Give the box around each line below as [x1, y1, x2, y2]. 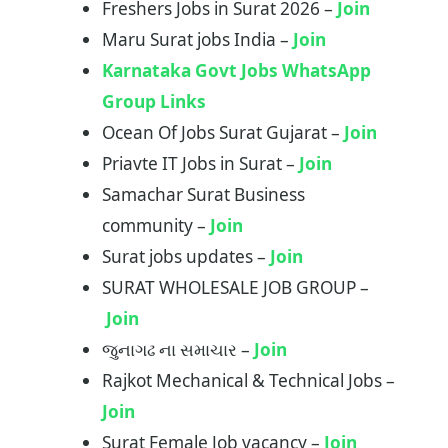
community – [101, 214, 210, 238]
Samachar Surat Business [101, 183, 305, 207]
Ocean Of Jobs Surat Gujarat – [101, 121, 344, 145]
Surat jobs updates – [101, 245, 270, 269]
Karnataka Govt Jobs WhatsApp [101, 59, 371, 83]
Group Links [101, 90, 206, 114]
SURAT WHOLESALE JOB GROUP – [101, 276, 369, 300]
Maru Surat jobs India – [101, 28, 293, 52]
